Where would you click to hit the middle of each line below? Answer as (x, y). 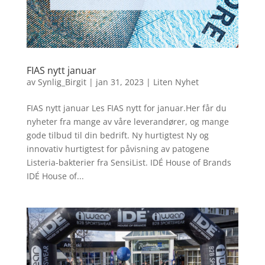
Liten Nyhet (176, 82)
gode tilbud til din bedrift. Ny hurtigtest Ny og (117, 135)
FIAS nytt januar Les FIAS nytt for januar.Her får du (126, 108)
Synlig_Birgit (62, 82)
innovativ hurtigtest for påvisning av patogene (118, 149)
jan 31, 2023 (119, 82)
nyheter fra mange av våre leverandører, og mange (127, 122)
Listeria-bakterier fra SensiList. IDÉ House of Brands (129, 162)
